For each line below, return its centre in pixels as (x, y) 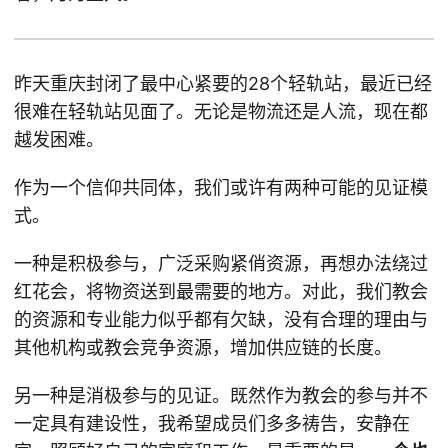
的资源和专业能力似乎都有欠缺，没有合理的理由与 (221, 319)
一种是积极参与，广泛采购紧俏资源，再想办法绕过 (221, 263)
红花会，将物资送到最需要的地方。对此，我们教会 (221, 291)
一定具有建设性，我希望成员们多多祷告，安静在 (212, 423)
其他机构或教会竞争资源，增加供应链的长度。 (203, 347)
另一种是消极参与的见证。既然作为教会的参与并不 (221, 395)
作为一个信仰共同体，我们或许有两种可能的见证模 (221, 187)
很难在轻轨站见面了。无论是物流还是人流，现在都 (221, 111)
